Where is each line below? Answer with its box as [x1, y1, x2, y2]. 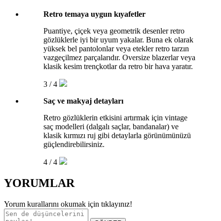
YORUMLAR [4, 177, 74, 190]
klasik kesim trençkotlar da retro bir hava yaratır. [43, 62, 193, 71]
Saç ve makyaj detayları [43, 97, 123, 106]
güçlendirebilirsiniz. [43, 140, 105, 149]
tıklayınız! [101, 199, 132, 208]
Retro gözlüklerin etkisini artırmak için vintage [43, 113, 187, 122]
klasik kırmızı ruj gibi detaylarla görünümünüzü [43, 131, 191, 140]
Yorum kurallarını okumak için [4, 199, 101, 208]
